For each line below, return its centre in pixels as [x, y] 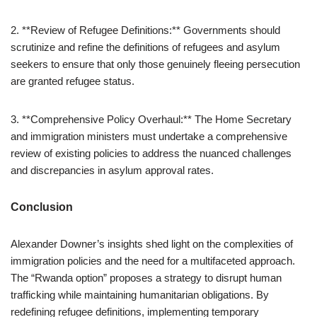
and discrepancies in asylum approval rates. [112, 170]
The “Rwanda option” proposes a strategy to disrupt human [146, 277]
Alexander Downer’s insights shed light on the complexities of [152, 243]
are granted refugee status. [73, 81]
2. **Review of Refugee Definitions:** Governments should [145, 30]
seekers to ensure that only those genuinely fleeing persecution [155, 64]
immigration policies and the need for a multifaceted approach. [153, 260]
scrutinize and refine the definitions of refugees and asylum [145, 47]
